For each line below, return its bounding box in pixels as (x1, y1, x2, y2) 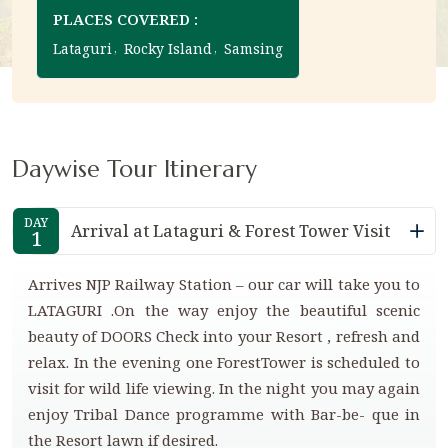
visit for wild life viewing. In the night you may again (28, 377, 420, 398)
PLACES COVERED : (53, 8, 198, 29)
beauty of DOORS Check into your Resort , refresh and (28, 325, 420, 346)
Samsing (224, 38, 283, 58)
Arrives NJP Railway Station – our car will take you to (28, 273, 420, 294)
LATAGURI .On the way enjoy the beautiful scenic (28, 299, 420, 320)
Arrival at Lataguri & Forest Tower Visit (71, 219, 390, 242)
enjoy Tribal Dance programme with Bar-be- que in (28, 403, 420, 424)
